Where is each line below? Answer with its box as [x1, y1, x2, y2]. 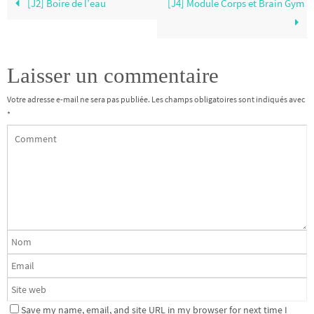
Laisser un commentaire [7, 63, 219, 88]
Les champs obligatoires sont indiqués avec [151, 94, 305, 105]
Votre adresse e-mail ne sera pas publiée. [7, 94, 150, 105]
